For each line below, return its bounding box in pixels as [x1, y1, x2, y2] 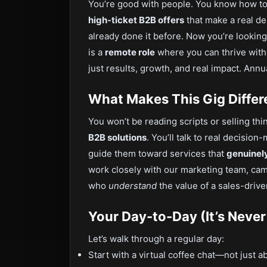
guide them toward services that [88, 148, 226, 159]
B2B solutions [88, 132, 147, 143]
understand [108, 180, 157, 191]
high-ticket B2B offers [88, 14, 184, 26]
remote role [105, 46, 155, 58]
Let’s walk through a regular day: [88, 233, 224, 244]
